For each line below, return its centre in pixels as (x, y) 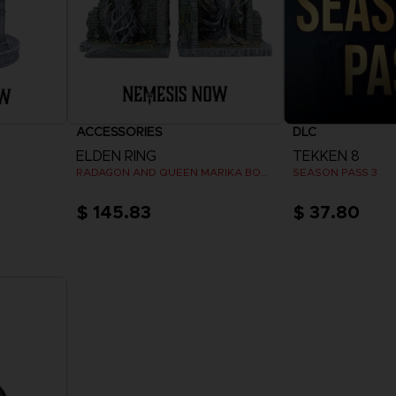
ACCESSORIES (120, 131)
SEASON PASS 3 (335, 171)
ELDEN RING (117, 156)
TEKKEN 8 (326, 156)
